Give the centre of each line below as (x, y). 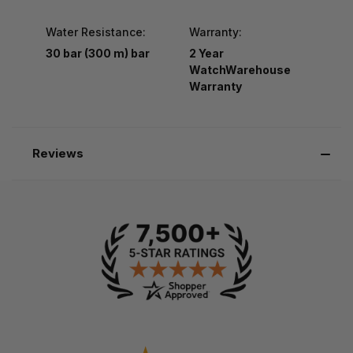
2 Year (206, 53)
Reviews (58, 153)
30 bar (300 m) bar (98, 53)
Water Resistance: (96, 32)
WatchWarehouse (240, 69)
